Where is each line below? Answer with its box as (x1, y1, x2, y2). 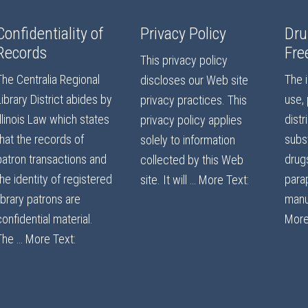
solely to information (140, 133, 235, 148)
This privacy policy (140, 53, 228, 68)
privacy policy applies (140, 113, 242, 128)
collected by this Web (140, 153, 243, 168)
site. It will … (140, 173, 199, 188)
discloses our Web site (140, 73, 248, 88)
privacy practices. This (140, 93, 247, 108)
